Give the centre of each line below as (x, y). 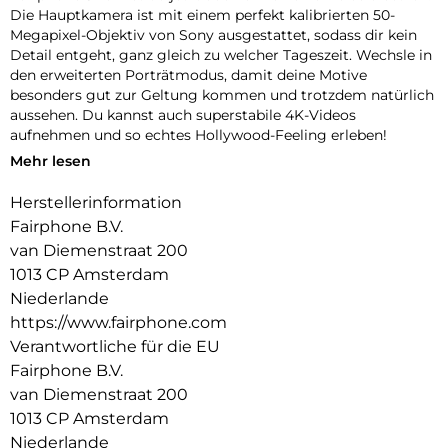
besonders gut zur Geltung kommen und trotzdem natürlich (222, 95)
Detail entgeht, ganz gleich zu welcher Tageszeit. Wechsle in (221, 55)
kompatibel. (51, 189)
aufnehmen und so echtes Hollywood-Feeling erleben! (198, 135)
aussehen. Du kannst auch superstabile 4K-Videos (183, 115)
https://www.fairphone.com (118, 323)
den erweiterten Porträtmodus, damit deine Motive (188, 75)
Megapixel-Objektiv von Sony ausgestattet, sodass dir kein (213, 35)
